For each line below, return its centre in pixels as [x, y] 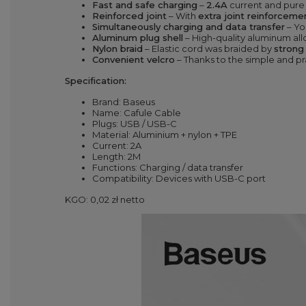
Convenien [116, 59]
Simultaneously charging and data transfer [189, 26]
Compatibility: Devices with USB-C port [179, 178]
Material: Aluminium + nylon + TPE [165, 134]
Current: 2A [117, 145]
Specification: [96, 80]
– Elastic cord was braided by [208, 48]
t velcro [157, 59]
